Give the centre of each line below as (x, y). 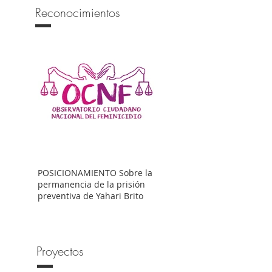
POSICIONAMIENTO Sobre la (78, 173)
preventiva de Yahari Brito (90, 196)
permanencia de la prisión (91, 184)
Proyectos (60, 251)
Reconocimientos (78, 12)
